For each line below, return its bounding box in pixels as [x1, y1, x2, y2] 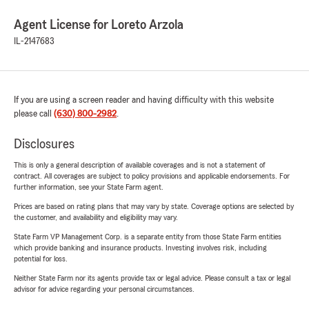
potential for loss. [14, 255, 68, 263]
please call [14, 109, 54, 119]
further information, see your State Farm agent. [14, 183, 163, 192]
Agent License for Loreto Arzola [14, 18, 183, 32]
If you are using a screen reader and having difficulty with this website [14, 95, 274, 106]
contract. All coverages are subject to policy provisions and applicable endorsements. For [14, 172, 290, 181]
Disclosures [14, 137, 74, 152]
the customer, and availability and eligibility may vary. [14, 213, 178, 222]
